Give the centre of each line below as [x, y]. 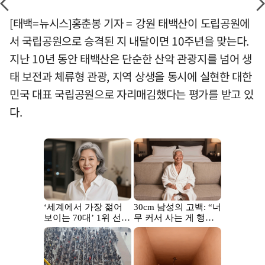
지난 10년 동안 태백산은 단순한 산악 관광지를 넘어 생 [131, 59]
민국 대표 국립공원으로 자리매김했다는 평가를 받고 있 [132, 94]
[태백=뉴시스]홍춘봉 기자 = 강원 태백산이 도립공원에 [130, 23]
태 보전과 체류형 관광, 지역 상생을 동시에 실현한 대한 [131, 77]
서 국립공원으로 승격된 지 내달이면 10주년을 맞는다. [130, 41]
